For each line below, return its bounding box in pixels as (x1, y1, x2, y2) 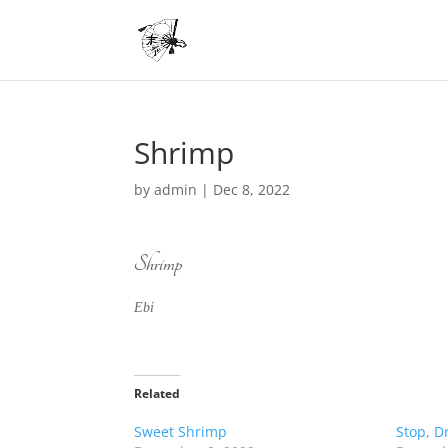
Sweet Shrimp (134, 422, 228, 441)
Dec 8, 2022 (213, 180, 291, 199)
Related (134, 385, 181, 402)
